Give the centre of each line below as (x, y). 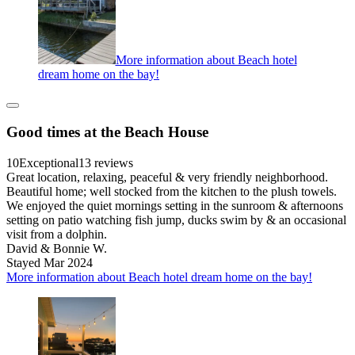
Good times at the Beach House (107, 132)
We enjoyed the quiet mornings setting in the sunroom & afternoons (175, 205)
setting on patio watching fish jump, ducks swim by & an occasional (176, 219)
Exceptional (49, 162)
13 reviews (106, 162)
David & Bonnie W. (57, 248)
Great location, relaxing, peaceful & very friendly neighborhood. (167, 177)
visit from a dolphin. (57, 234)
